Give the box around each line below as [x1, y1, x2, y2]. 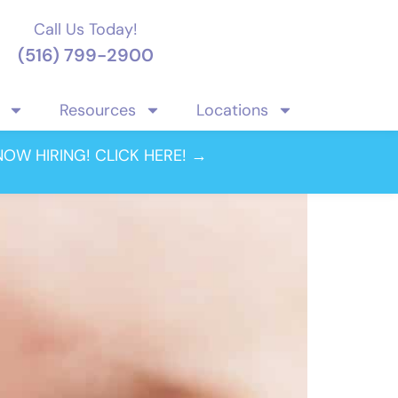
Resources [60, 99, 136, 121]
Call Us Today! [33, 19, 138, 40]
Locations [196, 99, 268, 121]
